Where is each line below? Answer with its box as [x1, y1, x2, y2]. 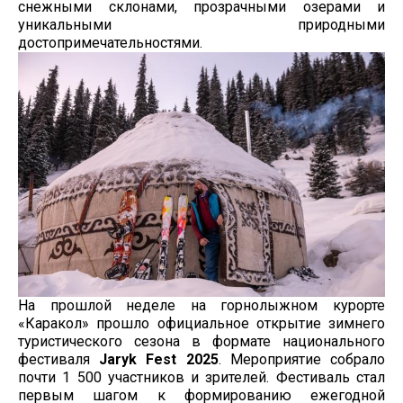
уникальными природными [18, 16, 385, 34]
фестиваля [18, 351, 100, 369]
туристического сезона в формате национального [18, 333, 385, 351]
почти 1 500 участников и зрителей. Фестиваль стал [18, 369, 385, 387]
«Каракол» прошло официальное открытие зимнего [18, 315, 385, 333]
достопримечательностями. [18, 34, 202, 52]
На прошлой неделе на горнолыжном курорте [18, 297, 385, 315]
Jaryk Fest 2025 [99, 351, 219, 369]
